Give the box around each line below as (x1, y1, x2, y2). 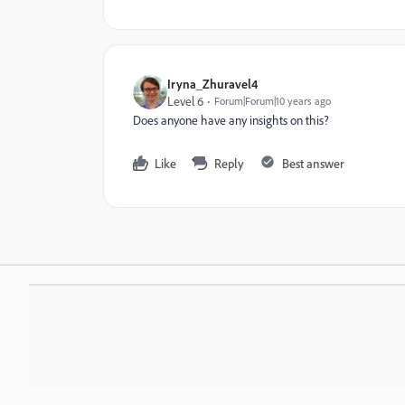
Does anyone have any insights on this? (133, 112, 329, 127)
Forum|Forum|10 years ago (214, 94, 331, 108)
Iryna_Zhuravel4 (167, 76, 258, 91)
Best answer (282, 155, 344, 171)
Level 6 (167, 93, 203, 108)
